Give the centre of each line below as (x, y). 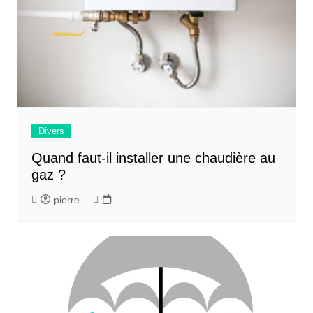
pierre (66, 200)
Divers (51, 131)
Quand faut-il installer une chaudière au (153, 158)
